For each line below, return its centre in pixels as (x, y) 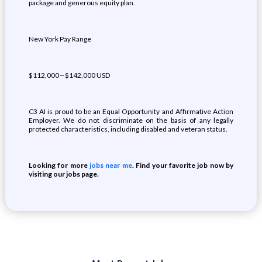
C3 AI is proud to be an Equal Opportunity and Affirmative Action (131, 111)
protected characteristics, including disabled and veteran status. (128, 129)
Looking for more (59, 165)
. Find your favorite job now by (183, 165)
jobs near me (111, 165)
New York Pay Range (60, 39)
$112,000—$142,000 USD (69, 75)
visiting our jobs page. (63, 174)
